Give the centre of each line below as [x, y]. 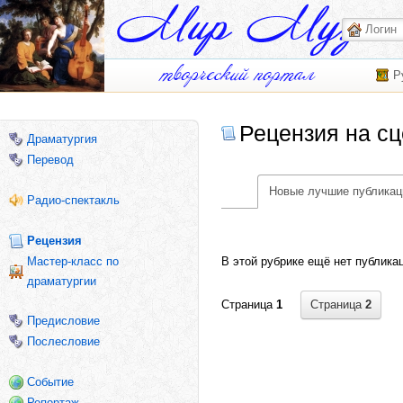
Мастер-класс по [73, 261]
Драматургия [62, 139]
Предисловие [63, 321]
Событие [50, 382]
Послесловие [63, 341]
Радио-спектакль [73, 200]
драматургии [62, 281]
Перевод [50, 160]
